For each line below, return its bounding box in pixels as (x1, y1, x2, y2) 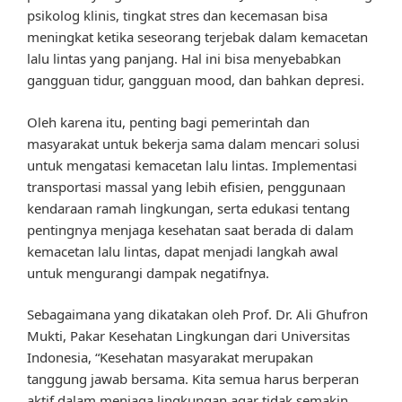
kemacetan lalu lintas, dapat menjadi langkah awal (27, 241, 338, 260)
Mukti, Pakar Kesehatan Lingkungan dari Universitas (27, 327, 350, 345)
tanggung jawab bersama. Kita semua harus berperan (27, 370, 359, 389)
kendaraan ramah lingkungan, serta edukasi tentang (27, 198, 350, 217)
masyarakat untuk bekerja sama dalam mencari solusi (27, 134, 360, 153)
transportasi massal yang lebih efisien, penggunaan (27, 177, 345, 196)
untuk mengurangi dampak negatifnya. (27, 263, 269, 282)
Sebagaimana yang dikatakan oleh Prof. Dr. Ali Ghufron (27, 305, 368, 324)
